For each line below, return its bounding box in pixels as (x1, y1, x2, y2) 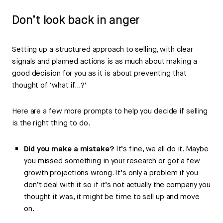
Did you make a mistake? (24, 144, 114, 154)
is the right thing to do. (12, 118, 90, 128)
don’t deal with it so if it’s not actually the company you (24, 180, 211, 190)
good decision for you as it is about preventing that (12, 69, 187, 79)
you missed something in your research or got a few (24, 156, 200, 166)
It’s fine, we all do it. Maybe (113, 144, 209, 154)
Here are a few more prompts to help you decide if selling (12, 107, 208, 116)
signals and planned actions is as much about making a (12, 57, 197, 67)
